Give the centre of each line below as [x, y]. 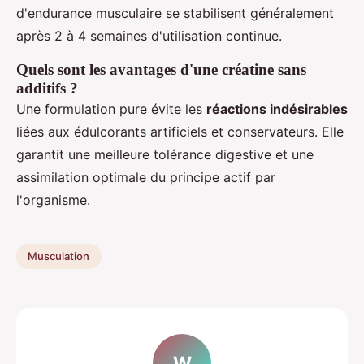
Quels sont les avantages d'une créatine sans [161, 69]
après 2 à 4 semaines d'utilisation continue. [149, 35]
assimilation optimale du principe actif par [146, 177]
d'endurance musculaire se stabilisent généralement [175, 13]
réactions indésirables [277, 108]
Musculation [59, 256]
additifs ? [47, 88]
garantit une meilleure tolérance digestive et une [165, 154]
